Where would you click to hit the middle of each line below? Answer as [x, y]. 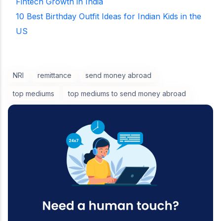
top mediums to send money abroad [127, 93]
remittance [55, 75]
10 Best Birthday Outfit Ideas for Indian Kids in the [109, 16]
